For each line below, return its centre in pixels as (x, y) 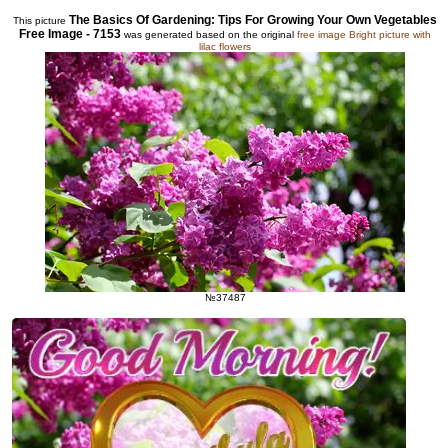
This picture (41, 21)
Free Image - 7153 (70, 34)
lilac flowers (225, 47)
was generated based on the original (209, 35)
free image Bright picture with (364, 35)
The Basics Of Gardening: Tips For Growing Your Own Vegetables (253, 20)
